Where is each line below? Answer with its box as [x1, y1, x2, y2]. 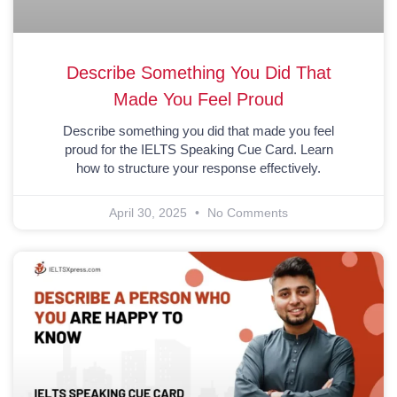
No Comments [204, 205, 288, 220]
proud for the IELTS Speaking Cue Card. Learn [64, 141, 333, 157]
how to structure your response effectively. [76, 160, 321, 175]
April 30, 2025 [109, 205, 191, 220]
